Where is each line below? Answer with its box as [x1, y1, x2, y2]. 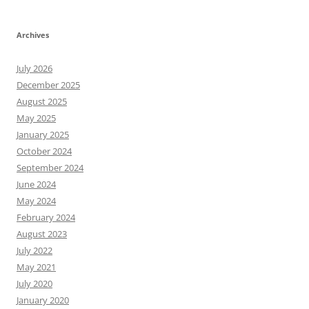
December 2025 [17, 79, 80, 92]
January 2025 [17, 128, 69, 141]
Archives [17, 30, 49, 41]
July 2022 [17, 244, 52, 257]
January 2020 [17, 294, 69, 307]
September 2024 [17, 161, 83, 175]
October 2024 [17, 145, 72, 158]
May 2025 [17, 112, 56, 125]
